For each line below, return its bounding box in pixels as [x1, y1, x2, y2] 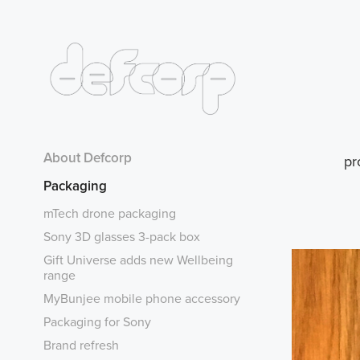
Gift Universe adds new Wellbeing [43, 250, 233, 268]
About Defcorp [43, 147, 132, 167]
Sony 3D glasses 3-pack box [43, 227, 200, 245]
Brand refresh [43, 335, 119, 354]
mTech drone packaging [43, 203, 176, 222]
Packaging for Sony [43, 312, 151, 330]
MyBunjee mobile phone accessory [43, 288, 240, 307]
